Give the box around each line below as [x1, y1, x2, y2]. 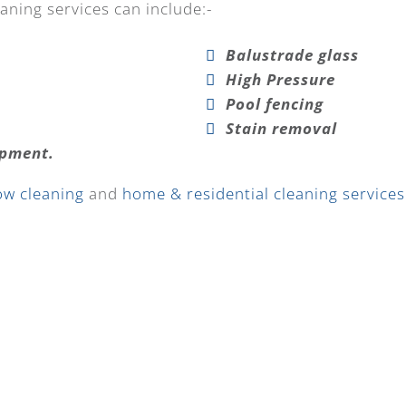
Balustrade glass [225, 43, 359, 65]
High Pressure [225, 68, 335, 90]
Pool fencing [225, 92, 324, 114]
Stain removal [225, 117, 337, 139]
